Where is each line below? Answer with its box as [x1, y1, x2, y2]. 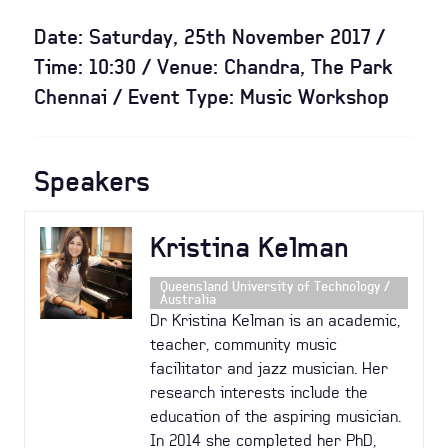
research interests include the [150, 383, 369, 403]
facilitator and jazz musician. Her [150, 359, 389, 379]
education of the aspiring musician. [150, 407, 402, 427]
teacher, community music [150, 335, 338, 355]
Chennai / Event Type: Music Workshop [34, 84, 389, 109]
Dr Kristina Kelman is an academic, [150, 311, 401, 331]
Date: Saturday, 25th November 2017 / [34, 24, 385, 49]
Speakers [34, 164, 150, 197]
